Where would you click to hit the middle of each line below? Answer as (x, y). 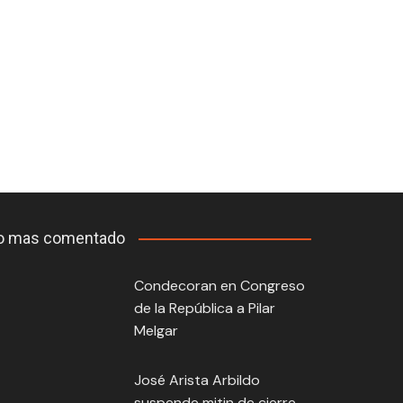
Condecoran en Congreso (219, 286)
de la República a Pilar (204, 308)
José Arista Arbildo (197, 380)
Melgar (156, 331)
